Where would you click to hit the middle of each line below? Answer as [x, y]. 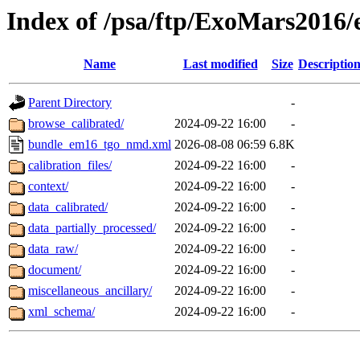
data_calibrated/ [68, 207]
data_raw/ [53, 249]
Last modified [220, 64]
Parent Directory [70, 103]
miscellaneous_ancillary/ [90, 291]
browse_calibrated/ [76, 124]
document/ [55, 270]
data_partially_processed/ [92, 228]
